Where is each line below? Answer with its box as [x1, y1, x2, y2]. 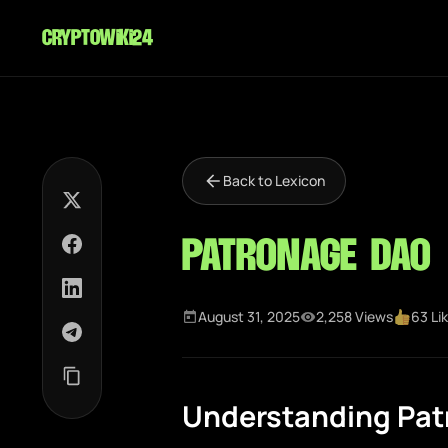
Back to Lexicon [223, 171, 325, 190]
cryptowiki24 [42, 21, 152, 55]
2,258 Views [316, 307, 393, 326]
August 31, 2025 [198, 307, 300, 326]
